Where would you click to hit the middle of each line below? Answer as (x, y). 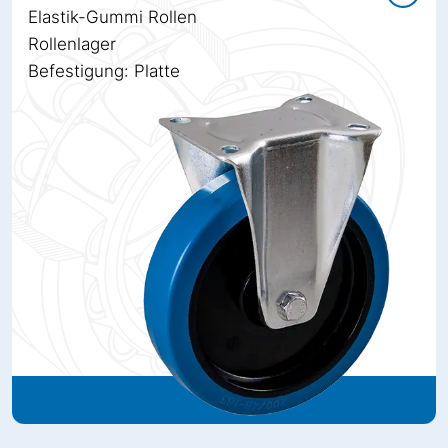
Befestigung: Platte (104, 70)
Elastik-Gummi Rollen (112, 16)
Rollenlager (72, 43)
